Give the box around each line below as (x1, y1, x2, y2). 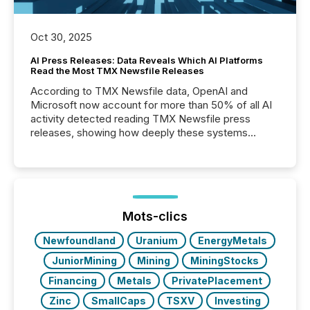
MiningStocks (190, 255, 259, 267)
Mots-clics (122, 209, 188, 224)
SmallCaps (91, 295, 146, 307)
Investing (215, 295, 261, 307)
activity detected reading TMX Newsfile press (30, 112, 250, 126)
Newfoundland (43, 235, 116, 247)
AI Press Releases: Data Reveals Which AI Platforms (30, 55, 263, 66)
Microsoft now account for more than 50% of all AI (30, 98, 272, 112)
